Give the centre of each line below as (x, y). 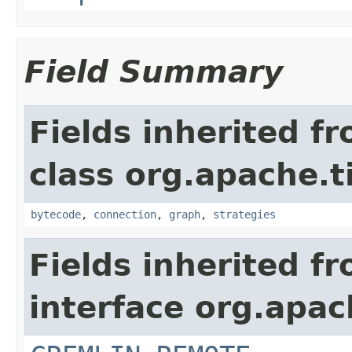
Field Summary (154, 71)
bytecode (56, 214)
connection (125, 214)
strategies (244, 214)
